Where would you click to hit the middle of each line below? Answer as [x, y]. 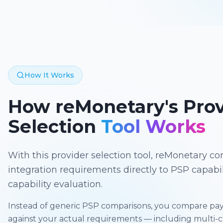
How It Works [49, 75]
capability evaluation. [55, 184]
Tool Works [153, 126]
